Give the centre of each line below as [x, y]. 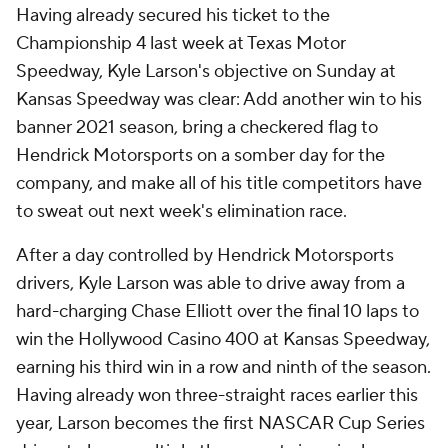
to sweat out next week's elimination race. [181, 211]
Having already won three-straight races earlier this [217, 395]
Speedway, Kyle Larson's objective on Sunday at [206, 71]
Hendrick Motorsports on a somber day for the [200, 155]
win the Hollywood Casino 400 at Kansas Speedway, [223, 339]
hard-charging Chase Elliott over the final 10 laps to [217, 311]
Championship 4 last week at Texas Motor [181, 43]
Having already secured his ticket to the [173, 15]
